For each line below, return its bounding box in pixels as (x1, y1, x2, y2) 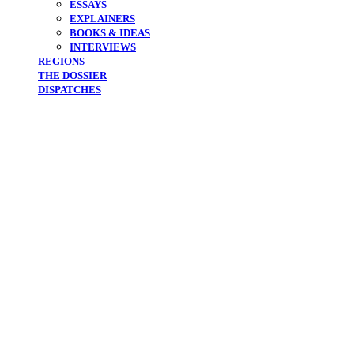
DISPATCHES (38, 83, 101, 96)
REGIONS (38, 55, 85, 67)
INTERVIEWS (70, 40, 136, 53)
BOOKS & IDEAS (70, 26, 150, 39)
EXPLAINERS (70, 12, 135, 24)
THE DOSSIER (38, 69, 107, 81)
